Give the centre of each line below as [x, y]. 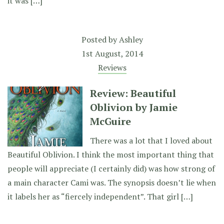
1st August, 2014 [112, 53]
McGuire [110, 121]
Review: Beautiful [133, 93]
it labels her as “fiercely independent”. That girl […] [100, 196]
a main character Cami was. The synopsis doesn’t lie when [112, 182]
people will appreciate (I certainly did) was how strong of [111, 168]
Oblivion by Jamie [134, 107]
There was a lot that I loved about [151, 140]
